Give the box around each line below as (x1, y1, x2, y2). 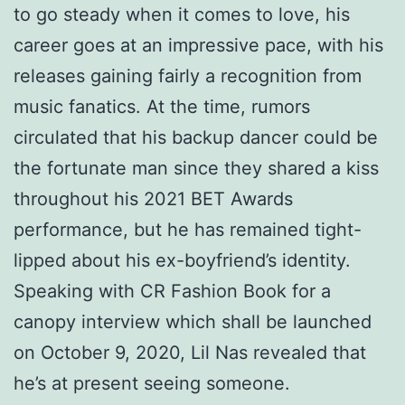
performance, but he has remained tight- (14, 218, 362, 240)
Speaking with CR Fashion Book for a (14, 279, 331, 302)
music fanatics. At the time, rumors (14, 95, 310, 118)
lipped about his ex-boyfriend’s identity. (14, 249, 351, 271)
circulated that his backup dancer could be (14, 126, 378, 148)
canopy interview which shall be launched (14, 310, 372, 333)
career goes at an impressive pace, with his (14, 33, 383, 56)
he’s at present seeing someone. (14, 372, 290, 394)
